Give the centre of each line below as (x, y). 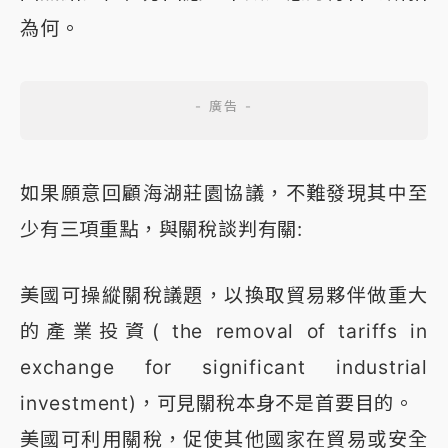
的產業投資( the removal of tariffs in (224, 331)
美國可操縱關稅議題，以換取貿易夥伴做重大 (224, 295)
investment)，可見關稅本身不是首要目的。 (217, 403)
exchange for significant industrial (224, 367)
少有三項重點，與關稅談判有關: (161, 229)
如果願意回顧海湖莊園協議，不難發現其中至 (224, 193)
